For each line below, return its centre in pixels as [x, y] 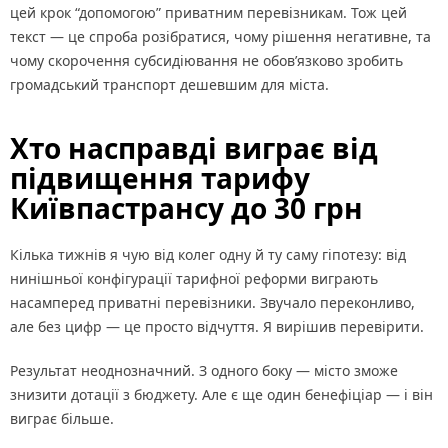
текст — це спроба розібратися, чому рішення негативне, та [220, 36]
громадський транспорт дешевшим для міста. [171, 84]
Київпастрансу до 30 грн [186, 208]
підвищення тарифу [160, 178]
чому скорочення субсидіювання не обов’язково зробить [206, 60]
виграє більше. [62, 418]
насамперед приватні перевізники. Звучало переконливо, [212, 302]
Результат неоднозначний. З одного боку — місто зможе [204, 370]
